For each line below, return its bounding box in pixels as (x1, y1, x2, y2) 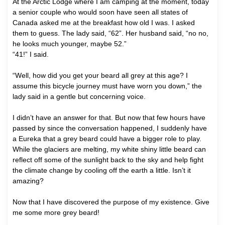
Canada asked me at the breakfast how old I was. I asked (13, 18, 195, 27)
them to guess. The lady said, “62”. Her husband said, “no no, (13, 29, 208, 37)
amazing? (13, 176, 44, 185)
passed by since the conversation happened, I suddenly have (13, 124, 207, 132)
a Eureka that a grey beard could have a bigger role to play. (13, 134, 201, 143)
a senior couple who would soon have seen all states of (13, 8, 188, 16)
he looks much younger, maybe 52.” (13, 39, 127, 48)
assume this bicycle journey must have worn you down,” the (13, 81, 202, 90)
